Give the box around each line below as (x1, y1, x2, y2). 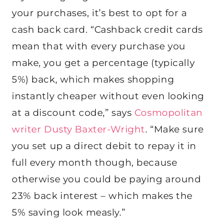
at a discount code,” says (12, 107, 134, 119)
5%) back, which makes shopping (12, 74, 175, 86)
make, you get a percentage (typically (12, 57, 195, 69)
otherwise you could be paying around (12, 174, 201, 185)
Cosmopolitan (134, 107, 203, 119)
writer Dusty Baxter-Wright (12, 124, 145, 135)
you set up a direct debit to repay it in (12, 140, 197, 152)
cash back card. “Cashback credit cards (12, 24, 203, 36)
